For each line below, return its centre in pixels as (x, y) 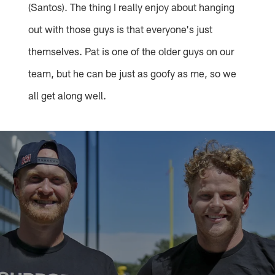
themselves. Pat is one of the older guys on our (131, 51)
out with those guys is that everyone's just (121, 29)
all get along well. (68, 95)
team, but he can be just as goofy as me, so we (133, 73)
